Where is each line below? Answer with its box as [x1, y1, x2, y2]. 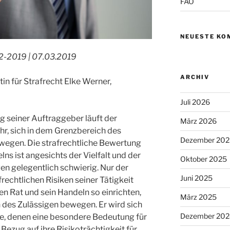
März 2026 [180, 116, 217, 125]
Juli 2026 [180, 97, 210, 106]
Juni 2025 [180, 173, 213, 182]
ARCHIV [180, 73, 209, 81]
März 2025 [180, 192, 217, 201]
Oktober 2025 [180, 154, 227, 163]
